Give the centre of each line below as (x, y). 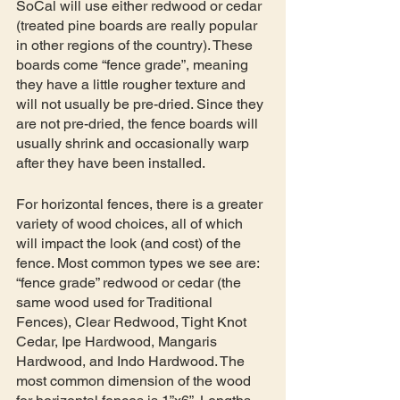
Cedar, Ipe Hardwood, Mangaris (118, 341)
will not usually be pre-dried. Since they (142, 104)
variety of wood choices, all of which (131, 223)
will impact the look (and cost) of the (130, 243)
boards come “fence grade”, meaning (134, 64)
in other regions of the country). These (136, 45)
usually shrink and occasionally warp (134, 143)
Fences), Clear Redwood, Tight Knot (133, 321)
